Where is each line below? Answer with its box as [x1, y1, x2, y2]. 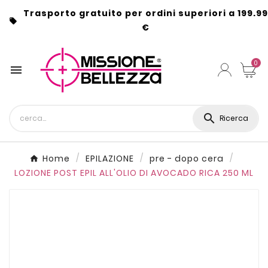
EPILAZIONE [85, 153, 134, 165]
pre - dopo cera [149, 153, 224, 165]
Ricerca [220, 113, 248, 124]
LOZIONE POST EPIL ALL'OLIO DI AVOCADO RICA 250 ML [14, 167, 254, 179]
